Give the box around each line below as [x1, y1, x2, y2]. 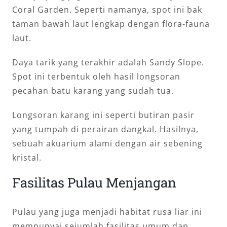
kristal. [12, 152, 42, 163]
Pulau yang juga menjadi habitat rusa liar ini [12, 206, 202, 218]
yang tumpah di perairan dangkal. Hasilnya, [12, 123, 199, 135]
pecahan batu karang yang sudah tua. [12, 85, 174, 96]
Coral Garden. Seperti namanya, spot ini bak [12, 4, 202, 15]
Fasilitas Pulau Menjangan [12, 173, 176, 191]
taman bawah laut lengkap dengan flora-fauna [12, 18, 210, 29]
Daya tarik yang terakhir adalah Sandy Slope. [12, 56, 204, 68]
